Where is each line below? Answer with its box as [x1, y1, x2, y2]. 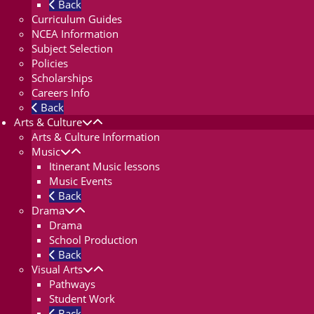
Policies [32, 56, 68, 71]
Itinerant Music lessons [49, 159, 160, 174]
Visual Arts [32, 262, 83, 277]
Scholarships [32, 71, 93, 86]
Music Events [49, 174, 112, 189]
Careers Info [32, 86, 90, 100]
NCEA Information [32, 27, 118, 41]
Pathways [49, 277, 95, 292]
